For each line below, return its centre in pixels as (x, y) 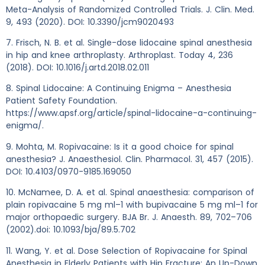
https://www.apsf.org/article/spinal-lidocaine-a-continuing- (131, 113)
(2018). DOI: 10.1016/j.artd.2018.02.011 (77, 68)
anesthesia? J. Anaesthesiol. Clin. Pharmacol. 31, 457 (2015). (130, 159)
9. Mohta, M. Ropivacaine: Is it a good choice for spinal (120, 146)
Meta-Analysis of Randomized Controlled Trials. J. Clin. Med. (130, 9)
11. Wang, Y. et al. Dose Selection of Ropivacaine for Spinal (127, 251)
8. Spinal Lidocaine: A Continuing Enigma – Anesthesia (119, 88)
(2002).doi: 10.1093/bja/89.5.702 (71, 230)
